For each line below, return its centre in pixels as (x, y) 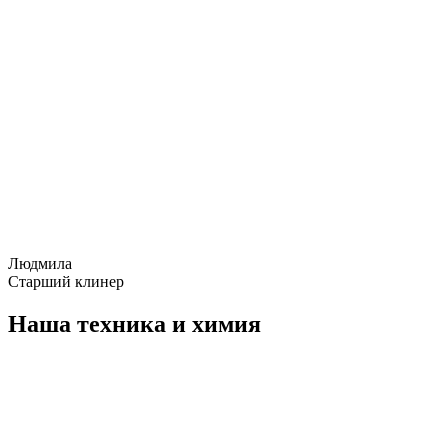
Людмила (40, 264)
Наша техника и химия (134, 324)
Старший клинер (66, 282)
